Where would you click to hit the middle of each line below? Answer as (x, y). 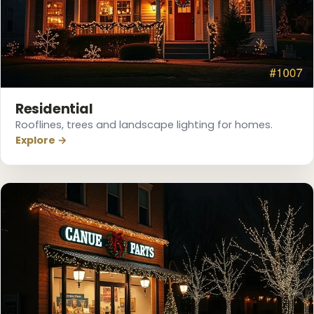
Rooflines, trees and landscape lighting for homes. (144, 125)
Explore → (41, 141)
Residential (54, 109)
